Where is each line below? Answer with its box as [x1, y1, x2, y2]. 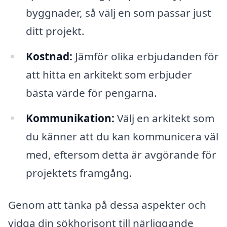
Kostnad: [25, 49, 72, 63]
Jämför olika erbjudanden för [72, 49, 219, 63]
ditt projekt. [25, 23, 85, 38]
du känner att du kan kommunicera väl [25, 129, 218, 143]
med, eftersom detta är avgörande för [25, 147, 216, 162]
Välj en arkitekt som [114, 110, 214, 125]
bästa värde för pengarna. [25, 85, 157, 100]
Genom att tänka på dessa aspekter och [8, 198, 206, 212]
